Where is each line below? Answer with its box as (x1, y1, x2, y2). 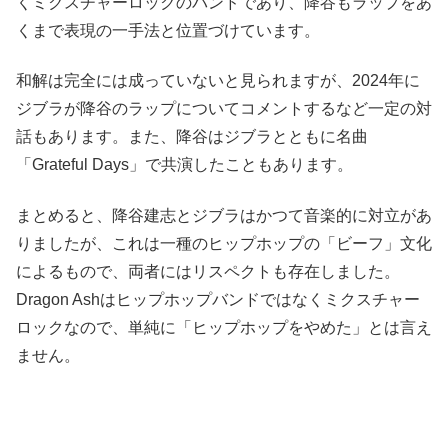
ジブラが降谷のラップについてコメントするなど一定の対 (16, 100, 432, 118)
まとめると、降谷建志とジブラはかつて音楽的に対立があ (16, 206, 432, 224)
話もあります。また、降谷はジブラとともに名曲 (16, 128, 368, 146)
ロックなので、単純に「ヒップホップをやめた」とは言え (16, 318, 432, 336)
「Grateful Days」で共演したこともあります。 (16, 156, 353, 174)
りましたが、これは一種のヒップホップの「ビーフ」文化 (16, 234, 432, 252)
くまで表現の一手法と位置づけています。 (16, 21, 320, 39)
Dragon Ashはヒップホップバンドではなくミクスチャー (16, 290, 420, 308)
